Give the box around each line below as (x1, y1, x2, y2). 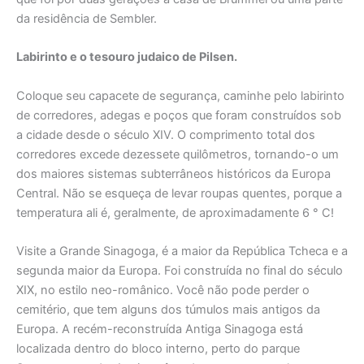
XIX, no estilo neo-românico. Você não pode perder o (16, 282, 310, 297)
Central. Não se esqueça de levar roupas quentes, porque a (16, 185, 342, 201)
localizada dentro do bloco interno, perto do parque (16, 340, 300, 356)
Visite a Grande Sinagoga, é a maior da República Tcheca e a (16, 243, 348, 258)
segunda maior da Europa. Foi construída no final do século (16, 262, 343, 278)
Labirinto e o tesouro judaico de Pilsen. (16, 50, 237, 65)
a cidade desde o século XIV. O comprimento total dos (16, 127, 315, 142)
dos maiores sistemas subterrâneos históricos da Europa (16, 166, 331, 181)
